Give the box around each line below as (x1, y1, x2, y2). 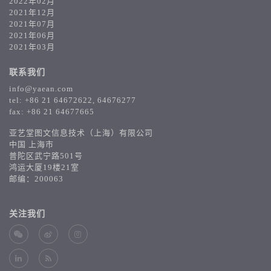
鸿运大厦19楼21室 (9, 162, 79, 172)
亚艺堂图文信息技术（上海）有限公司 (9, 128, 153, 137)
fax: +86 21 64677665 (9, 106, 94, 116)
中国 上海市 (9, 139, 54, 149)
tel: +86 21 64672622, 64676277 (9, 95, 136, 105)
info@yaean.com (9, 83, 73, 93)
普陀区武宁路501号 (9, 151, 83, 160)
